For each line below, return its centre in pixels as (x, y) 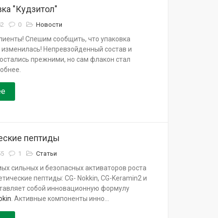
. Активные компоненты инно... (60, 199)
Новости (49, 25)
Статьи (47, 154)
